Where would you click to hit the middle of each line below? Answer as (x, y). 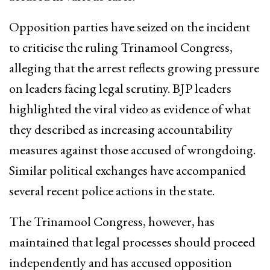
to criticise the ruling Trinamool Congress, (121, 48)
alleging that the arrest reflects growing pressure (134, 68)
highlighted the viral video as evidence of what (130, 109)
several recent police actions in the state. (112, 191)
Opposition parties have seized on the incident (130, 27)
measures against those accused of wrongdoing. (132, 150)
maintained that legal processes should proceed (132, 242)
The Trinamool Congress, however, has (112, 222)
